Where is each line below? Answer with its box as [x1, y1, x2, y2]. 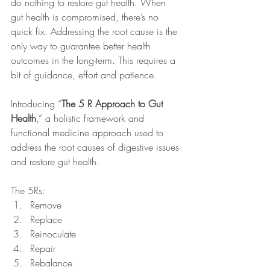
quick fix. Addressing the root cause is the [11, 25, 180, 38]
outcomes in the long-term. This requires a [11, 54, 178, 67]
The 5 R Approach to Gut [61, 97, 166, 110]
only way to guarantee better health [11, 39, 154, 52]
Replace [30, 213, 62, 226]
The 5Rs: [11, 184, 45, 197]
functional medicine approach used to [11, 126, 166, 139]
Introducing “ [11, 97, 61, 110]
